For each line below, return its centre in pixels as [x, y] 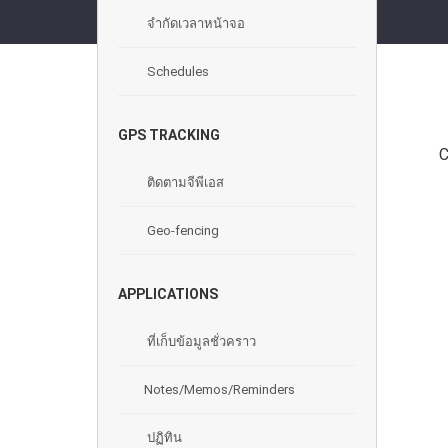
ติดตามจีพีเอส [184, 182]
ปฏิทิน [163, 437]
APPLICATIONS [168, 294]
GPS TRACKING [169, 135]
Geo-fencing [181, 230]
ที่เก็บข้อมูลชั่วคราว [200, 341]
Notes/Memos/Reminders [219, 389]
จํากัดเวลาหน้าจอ [194, 23]
